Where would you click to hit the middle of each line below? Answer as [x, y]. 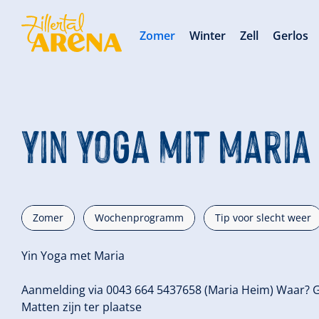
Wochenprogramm [139, 218]
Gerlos [291, 36]
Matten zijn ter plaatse [82, 307]
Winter [208, 36]
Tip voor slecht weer [263, 218]
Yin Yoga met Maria [73, 256]
